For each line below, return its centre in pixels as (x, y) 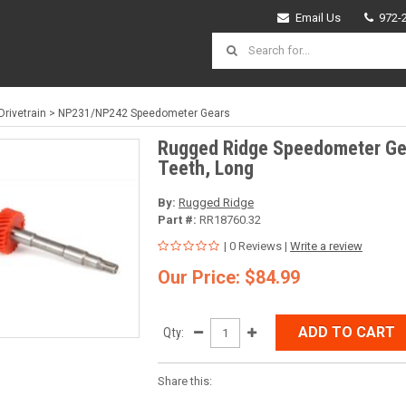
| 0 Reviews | (256, 246)
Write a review (326, 246)
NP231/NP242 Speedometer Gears (144, 113)
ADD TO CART (347, 333)
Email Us (318, 18)
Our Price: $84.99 (229, 278)
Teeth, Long (206, 168)
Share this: (185, 382)
